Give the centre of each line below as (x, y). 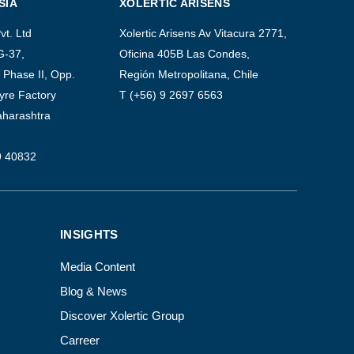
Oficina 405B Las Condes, (185, 54)
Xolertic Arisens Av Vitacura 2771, (203, 34)
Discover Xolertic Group (122, 316)
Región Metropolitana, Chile (189, 75)
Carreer (80, 341)
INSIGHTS (89, 235)
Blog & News (94, 292)
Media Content (98, 267)
